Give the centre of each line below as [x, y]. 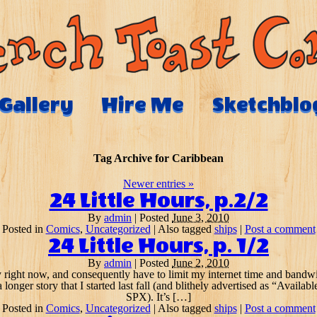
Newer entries [156, 184]
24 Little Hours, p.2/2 [158, 201]
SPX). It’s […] [158, 297]
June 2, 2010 [201, 263]
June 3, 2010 [201, 218]
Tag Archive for [133, 158]
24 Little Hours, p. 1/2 [158, 246]
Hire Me [142, 105]
